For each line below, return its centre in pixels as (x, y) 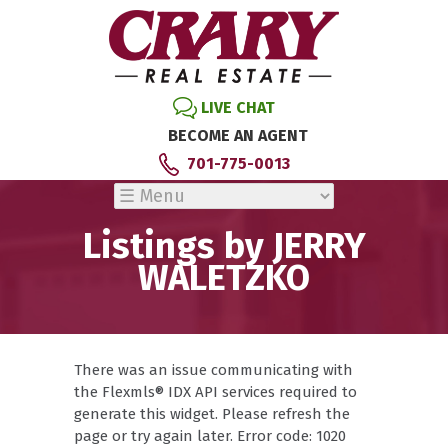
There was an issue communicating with (213, 370)
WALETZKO (224, 278)
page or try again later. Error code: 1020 (210, 436)
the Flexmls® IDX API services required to (215, 392)
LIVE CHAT (238, 107)
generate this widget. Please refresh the (212, 414)
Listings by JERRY (224, 246)
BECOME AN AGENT (238, 135)
